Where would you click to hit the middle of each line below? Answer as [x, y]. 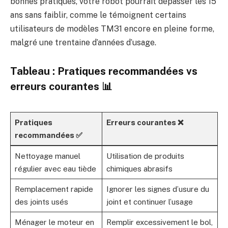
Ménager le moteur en [54, 222]
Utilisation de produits [145, 156]
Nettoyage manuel [47, 156]
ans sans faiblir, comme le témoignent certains [98, 15]
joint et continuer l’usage [149, 202]
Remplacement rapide [54, 189]
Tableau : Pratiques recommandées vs [104, 71]
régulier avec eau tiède [55, 168]
